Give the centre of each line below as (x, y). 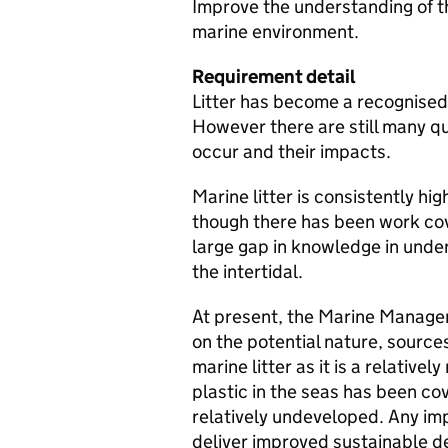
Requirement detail (274, 76)
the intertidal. (247, 271)
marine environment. (275, 31)
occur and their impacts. (291, 151)
